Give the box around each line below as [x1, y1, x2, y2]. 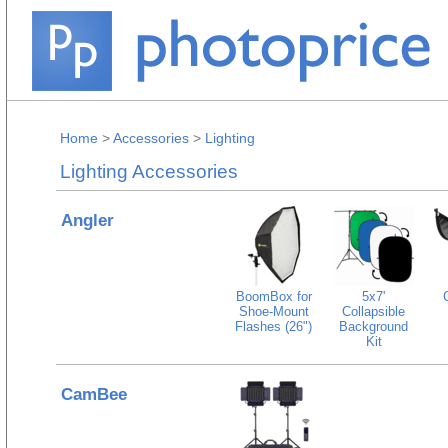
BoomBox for [235, 289, 312, 304]
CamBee [61, 385, 127, 404]
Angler [61, 211, 114, 230]
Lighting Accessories [60, 161, 238, 182]
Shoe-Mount [238, 304, 309, 319]
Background [339, 319, 408, 334]
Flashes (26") [235, 319, 312, 334]
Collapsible [342, 304, 405, 319]
